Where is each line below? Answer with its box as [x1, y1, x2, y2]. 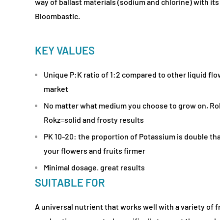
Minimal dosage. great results [44, 163, 145, 172]
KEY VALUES [35, 44, 95, 57]
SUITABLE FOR [35, 176, 105, 189]
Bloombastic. [35, 11, 82, 21]
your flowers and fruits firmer [44, 146, 145, 156]
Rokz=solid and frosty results [44, 115, 144, 125]
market [44, 84, 70, 94]
